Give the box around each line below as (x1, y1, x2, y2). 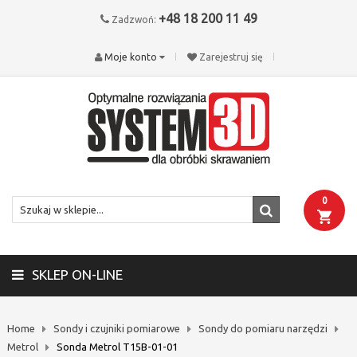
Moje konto (104, 52, 157, 62)
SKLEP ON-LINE (32, 267, 123, 282)
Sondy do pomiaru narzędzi (198, 323, 328, 334)
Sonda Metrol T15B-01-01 (56, 341, 178, 353)
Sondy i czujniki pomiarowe (53, 323, 180, 334)
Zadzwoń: (108, 14, 159, 25)
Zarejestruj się (198, 52, 263, 62)
